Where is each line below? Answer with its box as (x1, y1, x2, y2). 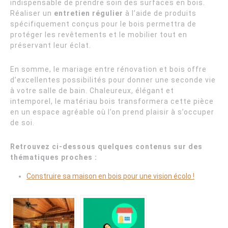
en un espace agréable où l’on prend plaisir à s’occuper (10, 108, 214, 117)
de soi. (10, 119, 35, 127)
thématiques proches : (10, 153, 97, 162)
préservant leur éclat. (10, 41, 91, 50)
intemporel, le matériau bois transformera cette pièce (10, 97, 214, 106)
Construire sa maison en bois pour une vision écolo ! (26, 172, 194, 181)
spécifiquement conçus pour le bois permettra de (10, 20, 196, 28)
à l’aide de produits (123, 9, 196, 18)
